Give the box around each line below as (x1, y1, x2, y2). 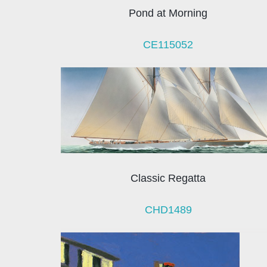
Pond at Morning (129, 7, 207, 20)
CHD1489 (144, 203, 192, 216)
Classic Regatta (131, 172, 206, 184)
